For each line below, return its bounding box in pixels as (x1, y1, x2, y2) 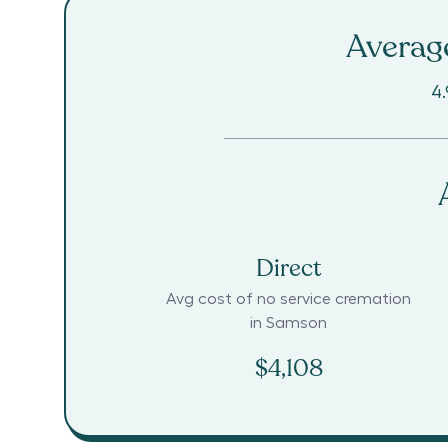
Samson (266, 315, 328, 332)
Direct (255, 252, 322, 286)
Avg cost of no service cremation (166, 291, 412, 308)
